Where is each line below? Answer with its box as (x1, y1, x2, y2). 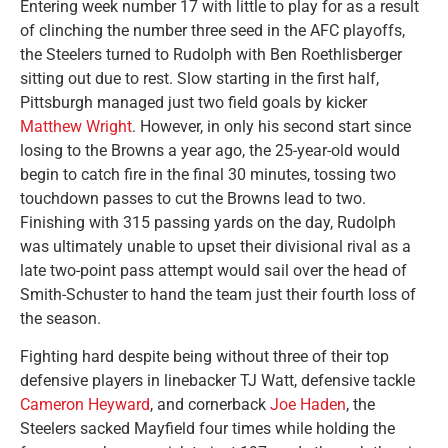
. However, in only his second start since (132, 116, 411, 136)
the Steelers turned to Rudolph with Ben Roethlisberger (20, 44, 402, 64)
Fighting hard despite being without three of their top (20, 347, 389, 367)
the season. (20, 308, 101, 328)
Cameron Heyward (20, 395, 150, 415)
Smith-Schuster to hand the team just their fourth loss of (20, 284, 416, 304)
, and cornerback (150, 395, 270, 415)
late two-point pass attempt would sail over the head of (20, 260, 407, 280)
